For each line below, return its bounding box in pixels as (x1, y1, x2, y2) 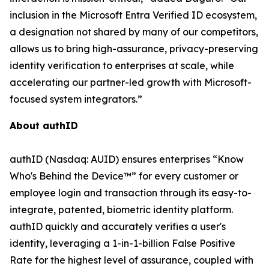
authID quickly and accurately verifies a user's (10, 220, 226, 232)
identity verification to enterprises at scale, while (10, 59, 234, 71)
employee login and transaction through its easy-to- (10, 187, 252, 199)
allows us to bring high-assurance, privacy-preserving (10, 43, 258, 55)
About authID (10, 119, 78, 131)
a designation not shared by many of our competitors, (10, 26, 258, 38)
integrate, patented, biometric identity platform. (10, 204, 233, 216)
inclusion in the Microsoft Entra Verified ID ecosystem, (10, 9, 257, 21)
